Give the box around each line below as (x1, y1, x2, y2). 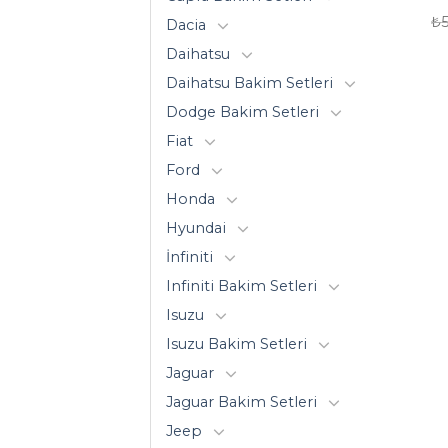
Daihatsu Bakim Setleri (166, 73, 333, 92)
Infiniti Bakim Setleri (166, 276, 317, 295)
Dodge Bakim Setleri (166, 102, 319, 121)
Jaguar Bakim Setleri (166, 392, 317, 411)
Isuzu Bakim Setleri (166, 334, 307, 353)
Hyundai (166, 218, 226, 237)
